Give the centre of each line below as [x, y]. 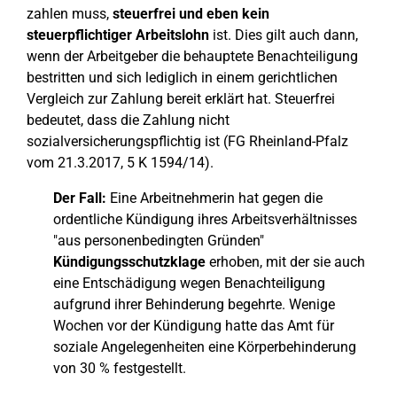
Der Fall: [80, 198]
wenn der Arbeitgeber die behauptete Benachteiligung [192, 56]
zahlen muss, [68, 14]
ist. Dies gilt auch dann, [284, 35]
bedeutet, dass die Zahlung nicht [128, 120]
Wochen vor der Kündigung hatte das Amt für [194, 326]
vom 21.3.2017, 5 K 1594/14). [120, 163]
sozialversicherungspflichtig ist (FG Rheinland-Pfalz [187, 141]
